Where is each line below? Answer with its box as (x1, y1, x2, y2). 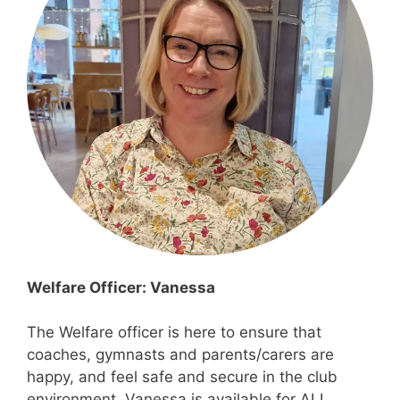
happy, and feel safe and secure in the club (27, 368, 337, 387)
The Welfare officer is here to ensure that (27, 323, 321, 342)
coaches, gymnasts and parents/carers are (27, 346, 334, 364)
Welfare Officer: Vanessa (27, 278, 215, 296)
